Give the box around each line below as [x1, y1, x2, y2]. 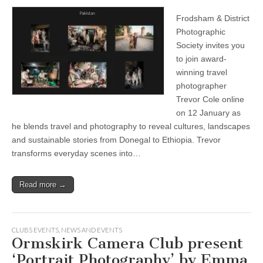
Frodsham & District [176, 13, 249, 23]
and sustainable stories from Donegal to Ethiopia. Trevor [12, 134, 221, 144]
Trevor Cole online [176, 94, 244, 104]
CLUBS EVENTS [12, 225, 59, 234]
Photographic [176, 26, 225, 36]
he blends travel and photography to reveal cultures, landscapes [12, 121, 250, 131]
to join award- [176, 53, 227, 63]
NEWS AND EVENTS [61, 225, 122, 234]
